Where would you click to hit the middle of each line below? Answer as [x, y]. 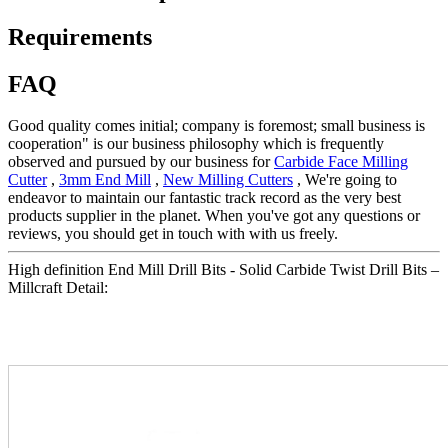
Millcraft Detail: [58, 288]
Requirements [80, 36]
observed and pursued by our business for [141, 162]
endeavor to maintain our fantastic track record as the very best [204, 198]
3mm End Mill [105, 180]
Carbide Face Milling [341, 162]
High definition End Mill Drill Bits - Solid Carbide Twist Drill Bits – [223, 270]
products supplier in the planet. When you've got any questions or [214, 216]
